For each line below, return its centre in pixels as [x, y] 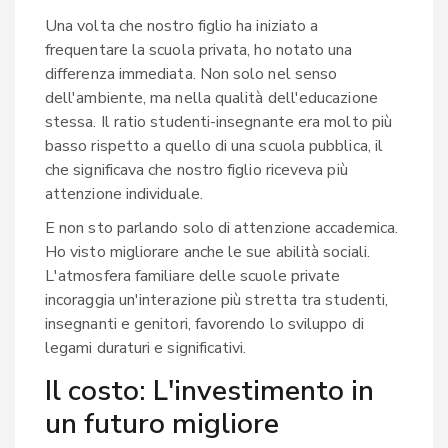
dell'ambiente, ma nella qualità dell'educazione [211, 97]
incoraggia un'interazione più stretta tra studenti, [217, 299]
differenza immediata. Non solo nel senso [191, 73]
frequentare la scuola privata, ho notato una [199, 49]
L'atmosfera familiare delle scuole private [193, 275]
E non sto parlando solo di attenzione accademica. [221, 227]
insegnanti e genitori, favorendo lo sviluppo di [204, 323]
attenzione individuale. [124, 193]
